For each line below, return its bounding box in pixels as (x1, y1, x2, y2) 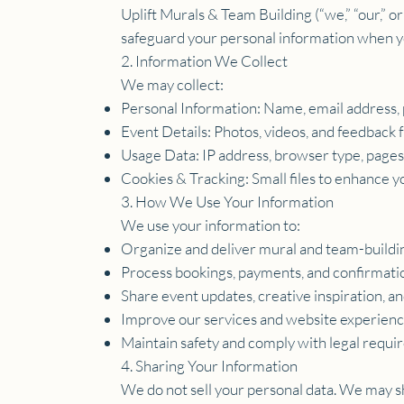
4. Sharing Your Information (121, 355, 298, 375)
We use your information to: (121, 215, 301, 234)
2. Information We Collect (121, 50, 289, 70)
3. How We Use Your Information (121, 191, 335, 211)
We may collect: (121, 74, 225, 94)
